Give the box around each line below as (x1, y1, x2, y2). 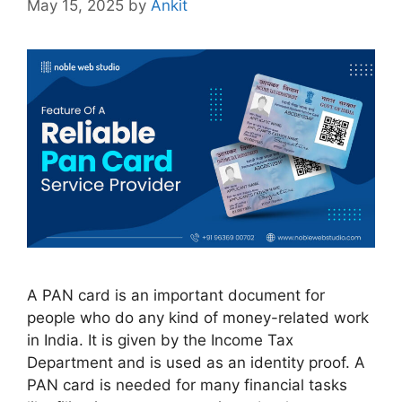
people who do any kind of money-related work (27, 308, 369, 327)
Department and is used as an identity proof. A (27, 353, 365, 371)
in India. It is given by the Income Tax (27, 330, 293, 349)
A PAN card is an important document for (27, 285, 325, 304)
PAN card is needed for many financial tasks (27, 375, 347, 394)
